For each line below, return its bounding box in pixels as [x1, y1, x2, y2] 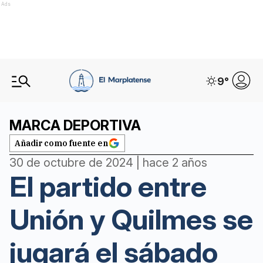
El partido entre [9, 169, 207, 204]
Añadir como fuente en [15, 138, 108, 149]
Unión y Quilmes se [9, 202, 253, 237]
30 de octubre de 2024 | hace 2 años [9, 156, 207, 170]
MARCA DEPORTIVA [9, 117, 141, 134]
